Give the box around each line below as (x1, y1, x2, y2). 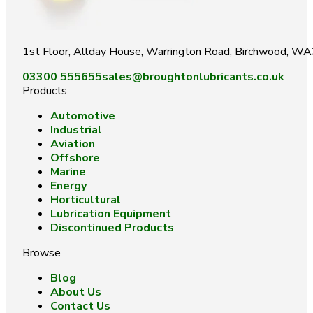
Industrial (50, 122, 102, 138)
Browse (22, 245, 61, 261)
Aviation (50, 136, 95, 152)
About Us (50, 284, 101, 300)
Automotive (50, 108, 115, 124)
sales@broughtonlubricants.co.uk (102, 69, 284, 85)
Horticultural (50, 192, 121, 208)
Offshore (50, 150, 100, 166)
